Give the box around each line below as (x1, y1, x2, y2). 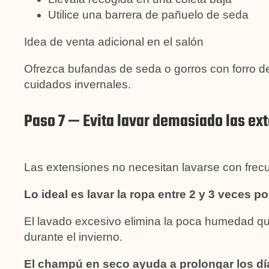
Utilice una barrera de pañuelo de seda (48, 8, 249, 21)
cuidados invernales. (24, 77, 131, 91)
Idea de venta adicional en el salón (24, 35, 204, 48)
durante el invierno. (24, 230, 122, 243)
